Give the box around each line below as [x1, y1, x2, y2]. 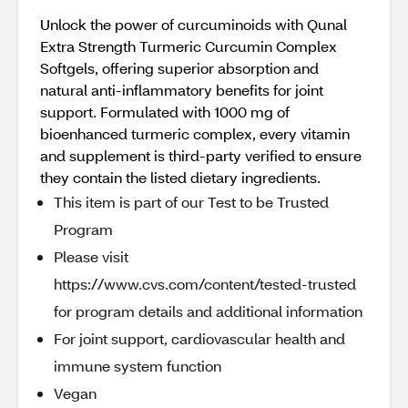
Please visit [54, 247, 128, 266]
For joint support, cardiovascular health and [54, 329, 345, 348]
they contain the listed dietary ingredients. [40, 168, 321, 187]
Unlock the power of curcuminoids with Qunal [40, 15, 347, 34]
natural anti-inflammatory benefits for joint [40, 80, 323, 99]
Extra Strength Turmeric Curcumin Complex [40, 36, 337, 56]
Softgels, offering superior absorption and [40, 58, 319, 77]
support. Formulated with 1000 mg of [40, 102, 290, 121]
